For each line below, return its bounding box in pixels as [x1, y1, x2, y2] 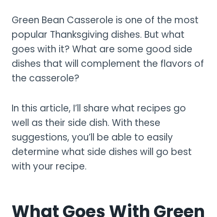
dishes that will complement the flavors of [12, 57, 204, 70]
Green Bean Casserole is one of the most [12, 13, 199, 27]
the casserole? [12, 71, 79, 85]
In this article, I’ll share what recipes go [12, 101, 186, 115]
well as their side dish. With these [12, 116, 160, 129]
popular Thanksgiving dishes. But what [12, 28, 185, 41]
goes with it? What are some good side [12, 42, 192, 56]
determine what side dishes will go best [12, 145, 192, 158]
